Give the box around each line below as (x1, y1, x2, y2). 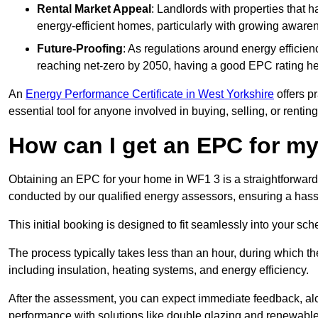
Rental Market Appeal (37, 3, 151, 16)
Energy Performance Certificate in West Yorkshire (26, 88, 274, 101)
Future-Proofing (37, 43, 123, 55)
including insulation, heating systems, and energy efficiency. (9, 264, 309, 277)
